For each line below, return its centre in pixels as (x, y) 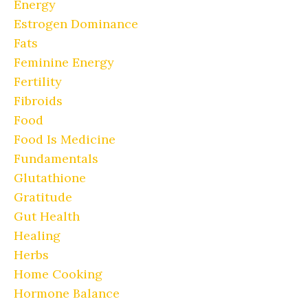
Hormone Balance (67, 293)
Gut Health (47, 216)
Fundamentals (56, 158)
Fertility (38, 81)
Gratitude (43, 197)
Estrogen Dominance (76, 23)
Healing (37, 235)
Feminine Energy (64, 62)
